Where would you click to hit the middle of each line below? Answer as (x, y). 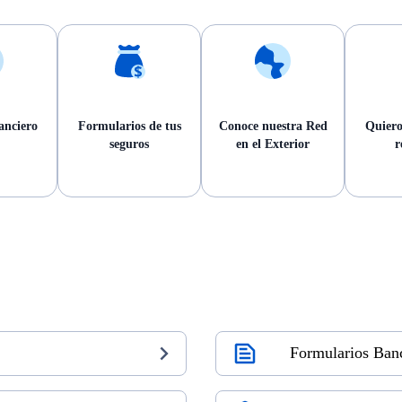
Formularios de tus (129, 126)
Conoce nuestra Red (273, 126)
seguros (129, 144)
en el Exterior (273, 144)
